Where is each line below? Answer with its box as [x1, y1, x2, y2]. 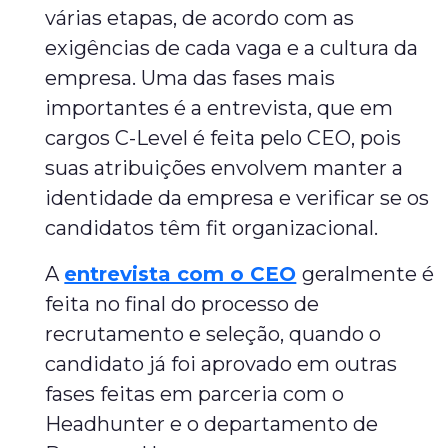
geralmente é [302, 262, 435, 286]
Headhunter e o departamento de [45, 412, 379, 436]
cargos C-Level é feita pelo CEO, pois [45, 126, 402, 150]
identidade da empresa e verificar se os [45, 186, 430, 210]
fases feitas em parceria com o [45, 382, 345, 406]
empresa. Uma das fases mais [45, 66, 336, 90]
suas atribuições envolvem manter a [45, 156, 404, 180]
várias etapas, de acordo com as [45, 6, 355, 30]
